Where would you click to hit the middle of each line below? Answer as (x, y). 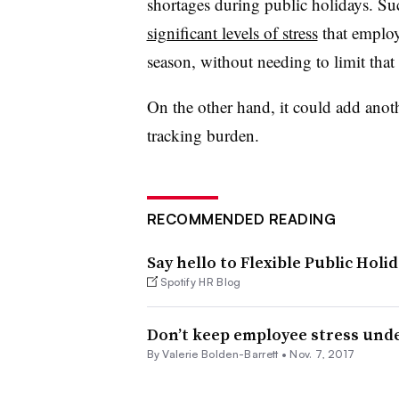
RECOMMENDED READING (241, 219)
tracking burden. (203, 134)
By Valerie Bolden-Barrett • (218, 354)
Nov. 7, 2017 (322, 354)
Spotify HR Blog (200, 281)
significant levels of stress (232, 32)
